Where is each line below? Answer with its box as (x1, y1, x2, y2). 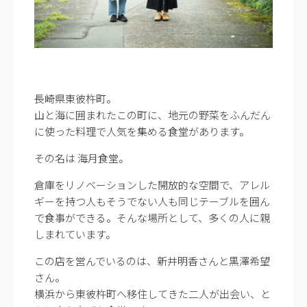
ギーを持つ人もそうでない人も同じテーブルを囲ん (34, 193, 270, 208)
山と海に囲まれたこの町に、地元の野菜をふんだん (34, 107, 271, 122)
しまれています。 (34, 226, 116, 241)
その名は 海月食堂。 (34, 150, 129, 165)
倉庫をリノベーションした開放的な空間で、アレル (34, 177, 270, 192)
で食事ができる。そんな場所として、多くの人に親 (34, 210, 270, 225)
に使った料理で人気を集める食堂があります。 (34, 123, 249, 138)
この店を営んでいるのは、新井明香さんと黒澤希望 (34, 253, 270, 268)
